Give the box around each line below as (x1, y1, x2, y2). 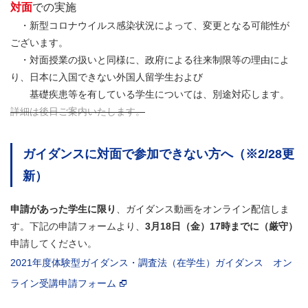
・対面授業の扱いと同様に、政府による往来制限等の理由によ (10, 54, 289, 66)
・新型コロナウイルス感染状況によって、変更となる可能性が (10, 20, 289, 32)
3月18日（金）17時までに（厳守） (145, 221, 298, 232)
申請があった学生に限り (10, 203, 116, 215)
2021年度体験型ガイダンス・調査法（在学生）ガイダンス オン (10, 257, 292, 269)
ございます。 (10, 37, 68, 49)
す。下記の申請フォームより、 (10, 221, 145, 232)
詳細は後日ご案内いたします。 (10, 106, 145, 118)
